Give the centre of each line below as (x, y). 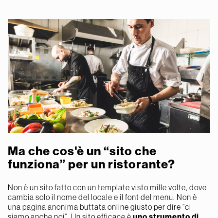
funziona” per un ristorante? (91, 164)
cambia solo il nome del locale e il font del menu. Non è (102, 197)
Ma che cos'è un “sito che (82, 151)
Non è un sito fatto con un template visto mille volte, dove (107, 187)
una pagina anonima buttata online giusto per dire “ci (100, 207)
